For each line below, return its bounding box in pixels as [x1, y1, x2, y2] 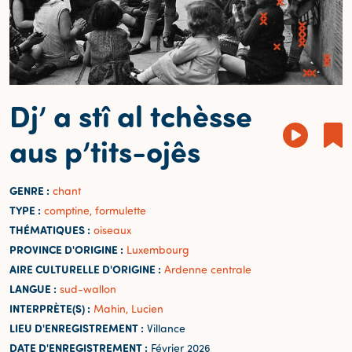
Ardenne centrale [164, 262, 251, 276]
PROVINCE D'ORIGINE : [9, 241, 123, 257]
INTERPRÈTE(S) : [9, 300, 90, 316]
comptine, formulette [44, 203, 146, 217]
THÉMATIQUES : [9, 222, 90, 237]
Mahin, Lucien [93, 301, 163, 315]
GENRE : [9, 182, 49, 198]
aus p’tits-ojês [9, 130, 200, 170]
